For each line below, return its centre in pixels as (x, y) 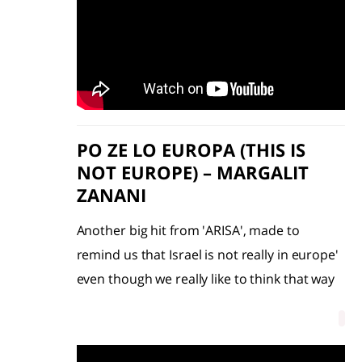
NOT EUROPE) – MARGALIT (192, 172)
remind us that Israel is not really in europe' (207, 254)
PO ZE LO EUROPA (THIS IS (191, 149)
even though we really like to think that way (206, 278)
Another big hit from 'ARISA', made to (188, 230)
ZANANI (111, 194)
